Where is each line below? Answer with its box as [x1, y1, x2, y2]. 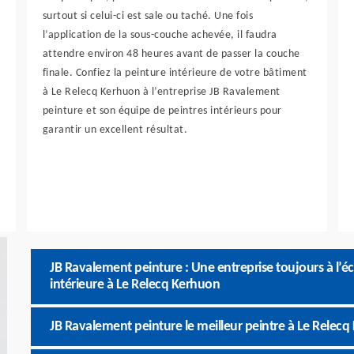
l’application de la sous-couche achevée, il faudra [42, 29, 277, 41]
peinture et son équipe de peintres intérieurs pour [42, 105, 282, 117]
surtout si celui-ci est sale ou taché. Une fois [42, 10, 254, 22]
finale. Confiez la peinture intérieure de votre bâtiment [42, 67, 307, 79]
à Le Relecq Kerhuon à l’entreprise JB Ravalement [42, 86, 281, 98]
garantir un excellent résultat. [42, 124, 188, 136]
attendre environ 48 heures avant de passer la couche [42, 48, 300, 60]
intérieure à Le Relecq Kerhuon [50, 277, 220, 292]
